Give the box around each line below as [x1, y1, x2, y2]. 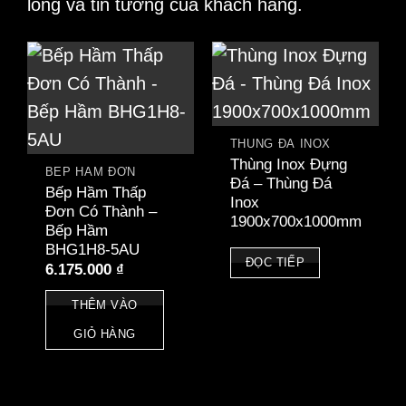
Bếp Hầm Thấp [44, 183, 146, 201]
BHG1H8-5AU [44, 240, 140, 258]
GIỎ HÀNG [73, 326, 136, 341]
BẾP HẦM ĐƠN [44, 166, 136, 179]
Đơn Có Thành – [44, 202, 157, 220]
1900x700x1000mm [229, 212, 362, 230]
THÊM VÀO [72, 297, 138, 312]
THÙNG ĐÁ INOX [229, 138, 332, 151]
